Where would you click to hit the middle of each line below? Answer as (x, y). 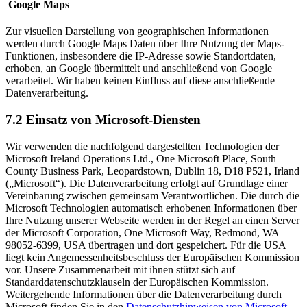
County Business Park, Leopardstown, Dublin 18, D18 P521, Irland (152, 171)
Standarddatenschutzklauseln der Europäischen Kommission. (138, 282)
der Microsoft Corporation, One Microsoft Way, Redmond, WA (142, 232)
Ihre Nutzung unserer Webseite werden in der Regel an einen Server (152, 220)
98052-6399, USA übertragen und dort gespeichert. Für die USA (146, 245)
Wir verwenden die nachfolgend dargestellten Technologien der (142, 146)
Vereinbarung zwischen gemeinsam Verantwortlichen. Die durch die (152, 195)
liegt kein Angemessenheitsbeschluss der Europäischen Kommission (152, 257)
